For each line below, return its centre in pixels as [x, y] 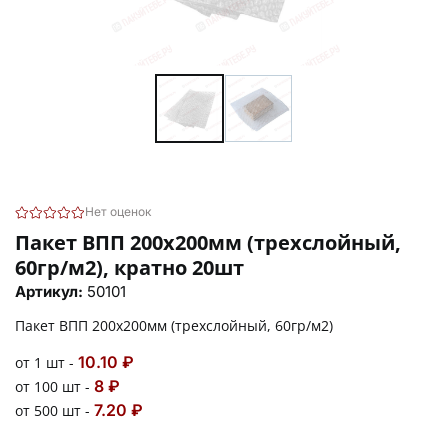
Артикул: [51, 291]
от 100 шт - [54, 386]
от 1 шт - [46, 362]
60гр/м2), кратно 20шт [129, 267]
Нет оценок [118, 211]
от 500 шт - [54, 410]
